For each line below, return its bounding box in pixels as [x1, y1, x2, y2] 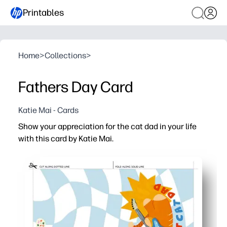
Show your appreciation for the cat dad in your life [18, 122, 197, 131]
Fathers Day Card [18, 78, 133, 96]
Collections [45, 51, 86, 60]
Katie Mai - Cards [18, 105, 79, 115]
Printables [23, 7, 64, 18]
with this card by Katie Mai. [18, 134, 113, 143]
